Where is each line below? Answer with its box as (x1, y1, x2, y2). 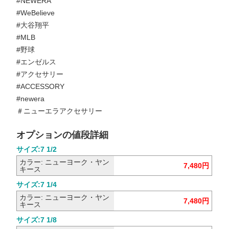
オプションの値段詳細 (16, 129, 109, 140)
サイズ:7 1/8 (16, 215, 57, 224)
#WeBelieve (16, 8, 55, 17)
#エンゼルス (16, 57, 57, 66)
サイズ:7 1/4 (16, 180, 57, 189)
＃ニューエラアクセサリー (16, 106, 103, 115)
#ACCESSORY (16, 82, 65, 90)
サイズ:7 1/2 (16, 145, 57, 153)
